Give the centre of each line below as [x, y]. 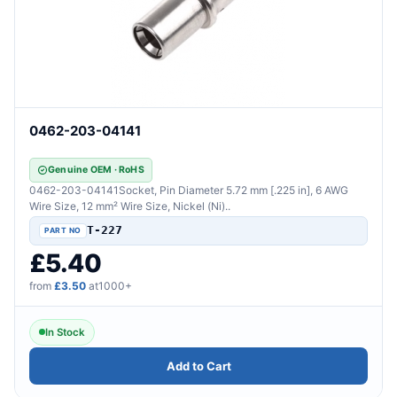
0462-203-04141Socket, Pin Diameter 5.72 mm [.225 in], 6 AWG [189, 190]
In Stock [65, 332]
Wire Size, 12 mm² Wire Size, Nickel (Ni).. [130, 206]
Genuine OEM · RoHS [96, 169]
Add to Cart [198, 366]
